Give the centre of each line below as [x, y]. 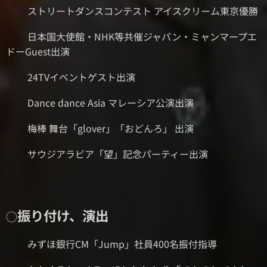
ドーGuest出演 [38, 51]
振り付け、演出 [63, 215]
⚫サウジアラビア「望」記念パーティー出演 [107, 154]
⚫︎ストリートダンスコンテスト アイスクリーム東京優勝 [132, 11]
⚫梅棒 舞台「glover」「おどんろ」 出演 [109, 128]
